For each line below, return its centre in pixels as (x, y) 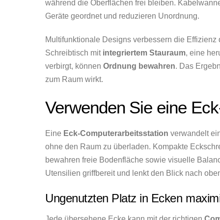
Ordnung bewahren (139, 66)
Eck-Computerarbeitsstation (116, 134)
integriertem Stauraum (144, 53)
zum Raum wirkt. (74, 79)
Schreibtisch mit (74, 53)
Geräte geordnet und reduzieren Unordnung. (122, 16)
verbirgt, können (74, 66)
